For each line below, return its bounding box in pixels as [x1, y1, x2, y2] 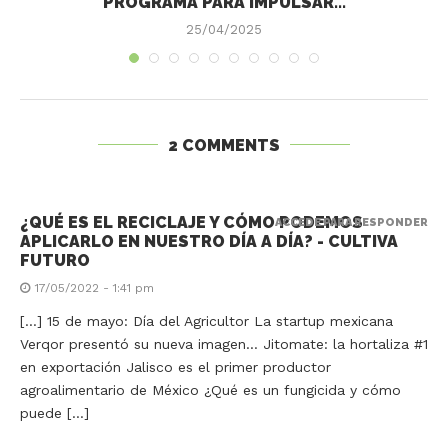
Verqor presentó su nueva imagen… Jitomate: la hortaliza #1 [20, 335, 428, 352]
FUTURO [20, 250, 90, 270]
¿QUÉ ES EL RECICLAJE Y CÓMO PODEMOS [20, 212, 363, 232]
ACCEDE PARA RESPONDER [275, 215, 428, 229]
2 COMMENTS [168, 135, 280, 155]
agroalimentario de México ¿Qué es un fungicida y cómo [20, 381, 401, 398]
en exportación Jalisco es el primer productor [20, 358, 331, 375]
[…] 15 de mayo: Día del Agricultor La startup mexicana [20, 312, 393, 329]
